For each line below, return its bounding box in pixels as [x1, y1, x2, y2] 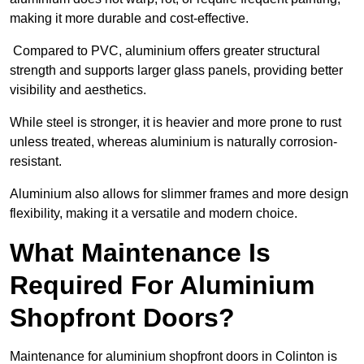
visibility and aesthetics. [10, 83, 149, 97]
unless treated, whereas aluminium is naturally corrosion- [10, 135, 337, 149]
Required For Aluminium [10, 271, 314, 301]
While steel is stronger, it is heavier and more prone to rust [10, 115, 341, 130]
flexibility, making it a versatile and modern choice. [10, 206, 297, 221]
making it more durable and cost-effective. [10, 11, 249, 26]
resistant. [10, 154, 65, 169]
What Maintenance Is [10, 238, 271, 268]
